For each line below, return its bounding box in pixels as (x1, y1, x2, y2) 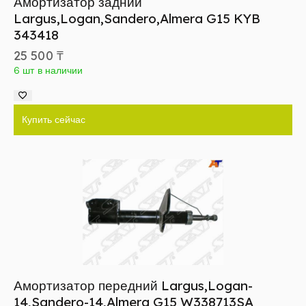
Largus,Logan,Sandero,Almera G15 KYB (14, 10, 260, 27)
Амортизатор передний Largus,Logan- (14, 277, 253, 294)
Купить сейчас (22, 113, 85, 126)
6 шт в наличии (14, 64, 83, 77)
